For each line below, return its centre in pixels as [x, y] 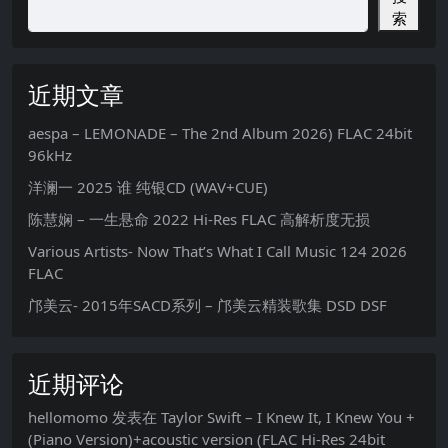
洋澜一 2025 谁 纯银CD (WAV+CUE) [148, 187]
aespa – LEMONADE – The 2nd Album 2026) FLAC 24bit [220, 133]
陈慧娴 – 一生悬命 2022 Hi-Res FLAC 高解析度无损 [199, 219]
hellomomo [68, 417]
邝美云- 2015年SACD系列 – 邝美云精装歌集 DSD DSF [207, 305]
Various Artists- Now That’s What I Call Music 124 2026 [217, 251]
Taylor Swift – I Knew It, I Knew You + [288, 417]
